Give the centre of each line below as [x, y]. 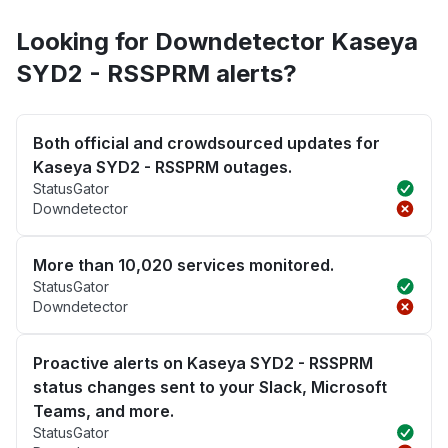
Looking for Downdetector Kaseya [217, 42]
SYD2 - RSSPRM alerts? [156, 74]
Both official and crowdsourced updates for [206, 143]
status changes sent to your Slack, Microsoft [210, 387]
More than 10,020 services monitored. [183, 265]
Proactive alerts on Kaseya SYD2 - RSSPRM [203, 363]
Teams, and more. [103, 411]
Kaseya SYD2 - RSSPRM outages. [162, 167]
